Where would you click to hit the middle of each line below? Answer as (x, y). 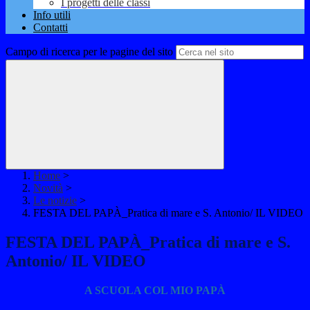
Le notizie (55, 201)
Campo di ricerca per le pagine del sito (89, 52)
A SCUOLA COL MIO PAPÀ (155, 291)
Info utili (52, 15)
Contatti (51, 28)
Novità (48, 188)
